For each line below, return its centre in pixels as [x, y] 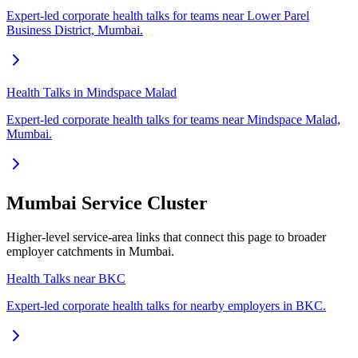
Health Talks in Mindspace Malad [91, 93]
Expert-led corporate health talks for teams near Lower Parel [158, 16]
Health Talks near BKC [66, 278]
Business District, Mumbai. [75, 30]
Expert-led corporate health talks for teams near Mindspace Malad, [173, 120]
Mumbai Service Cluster [107, 203]
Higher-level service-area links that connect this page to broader [166, 237]
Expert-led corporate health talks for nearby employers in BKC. [166, 305]
